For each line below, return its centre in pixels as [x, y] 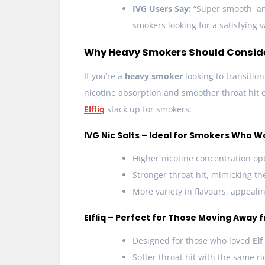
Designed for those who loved [193, 241]
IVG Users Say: [162, 9]
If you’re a [104, 76]
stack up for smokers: [148, 109]
